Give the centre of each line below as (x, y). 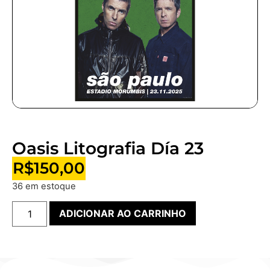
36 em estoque (44, 186)
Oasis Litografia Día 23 (108, 149)
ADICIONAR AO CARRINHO (123, 214)
